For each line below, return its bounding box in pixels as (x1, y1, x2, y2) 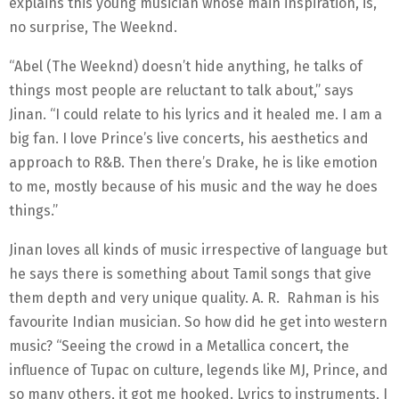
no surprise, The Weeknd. (9, 19, 177, 37)
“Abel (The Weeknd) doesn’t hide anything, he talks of (9, 58, 362, 76)
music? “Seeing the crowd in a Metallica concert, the (9, 338, 349, 355)
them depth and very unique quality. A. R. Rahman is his (9, 289, 379, 307)
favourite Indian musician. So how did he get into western (9, 313, 387, 331)
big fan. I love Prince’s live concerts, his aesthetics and (9, 130, 369, 148)
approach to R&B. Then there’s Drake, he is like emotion (9, 154, 378, 172)
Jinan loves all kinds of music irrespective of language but (9, 241, 387, 259)
